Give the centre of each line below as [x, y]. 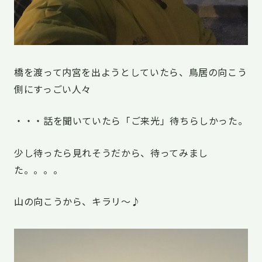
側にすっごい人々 [53, 89]
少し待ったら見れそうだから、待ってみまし [111, 152]
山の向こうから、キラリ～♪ [77, 201]
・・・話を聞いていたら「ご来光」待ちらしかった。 [131, 121]
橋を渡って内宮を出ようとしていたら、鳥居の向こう [131, 72]
